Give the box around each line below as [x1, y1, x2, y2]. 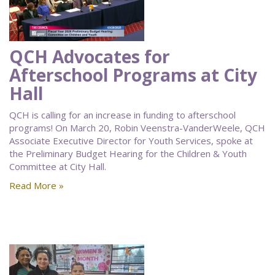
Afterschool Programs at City [9, 63, 257, 87]
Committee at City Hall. [9, 160, 106, 172]
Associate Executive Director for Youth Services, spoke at [9, 134, 253, 147]
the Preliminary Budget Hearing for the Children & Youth [9, 147, 247, 160]
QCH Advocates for [9, 45, 170, 68]
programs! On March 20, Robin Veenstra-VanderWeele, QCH [9, 122, 265, 134]
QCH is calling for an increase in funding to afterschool [9, 109, 236, 121]
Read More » [9, 179, 64, 192]
